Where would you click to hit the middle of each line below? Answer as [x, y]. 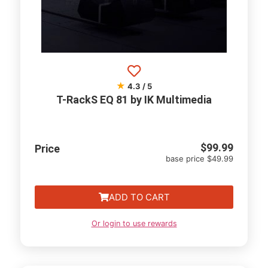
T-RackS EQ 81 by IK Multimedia [134, 100]
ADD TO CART [139, 197]
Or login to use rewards [134, 223]
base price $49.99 [199, 159]
